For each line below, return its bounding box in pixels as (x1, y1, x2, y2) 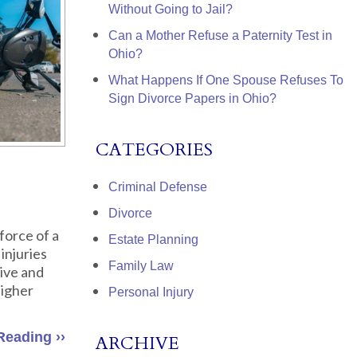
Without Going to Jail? (108, 2, 233, 16)
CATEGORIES (96, 138, 213, 162)
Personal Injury (108, 285, 194, 299)
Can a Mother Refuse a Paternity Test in (108, 29, 332, 42)
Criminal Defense (108, 180, 207, 194)
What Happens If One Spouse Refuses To (108, 73, 343, 87)
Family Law (108, 259, 174, 273)
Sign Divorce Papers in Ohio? (108, 92, 277, 105)
